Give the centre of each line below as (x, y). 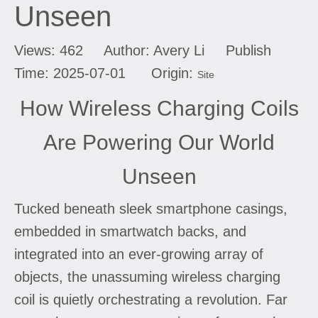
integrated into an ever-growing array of (139, 254)
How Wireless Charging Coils (159, 108)
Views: (37, 50)
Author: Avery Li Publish (177, 50)
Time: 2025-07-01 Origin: (106, 73)
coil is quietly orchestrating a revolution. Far (151, 299)
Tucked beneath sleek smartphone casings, (151, 208)
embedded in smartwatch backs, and (130, 231)
